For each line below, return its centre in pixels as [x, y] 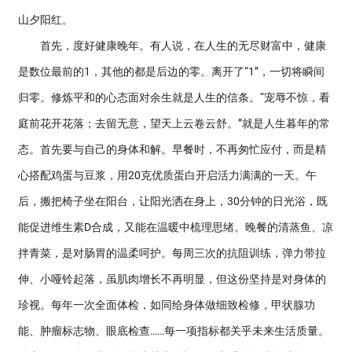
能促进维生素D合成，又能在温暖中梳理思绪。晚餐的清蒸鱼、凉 [176, 227]
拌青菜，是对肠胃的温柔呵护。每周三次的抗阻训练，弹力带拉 [172, 253]
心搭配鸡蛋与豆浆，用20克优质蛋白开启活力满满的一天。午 [167, 175]
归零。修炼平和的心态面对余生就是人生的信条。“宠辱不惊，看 [174, 97]
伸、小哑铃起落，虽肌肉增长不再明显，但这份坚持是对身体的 [172, 279]
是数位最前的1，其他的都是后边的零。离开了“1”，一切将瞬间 [171, 71]
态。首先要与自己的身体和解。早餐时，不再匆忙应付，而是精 [172, 149]
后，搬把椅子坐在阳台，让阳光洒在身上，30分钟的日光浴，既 [173, 201]
